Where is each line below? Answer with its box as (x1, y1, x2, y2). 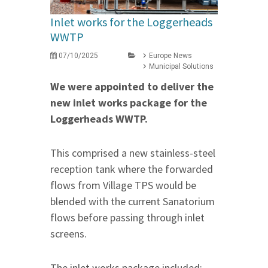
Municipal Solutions (149, 62, 214, 71)
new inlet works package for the (50, 96, 207, 110)
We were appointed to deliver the (50, 80, 214, 94)
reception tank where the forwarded (50, 162, 213, 176)
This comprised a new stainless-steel (50, 146, 215, 160)
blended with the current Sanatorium (50, 194, 215, 209)
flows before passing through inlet (50, 211, 205, 225)
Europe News (149, 51, 192, 60)
